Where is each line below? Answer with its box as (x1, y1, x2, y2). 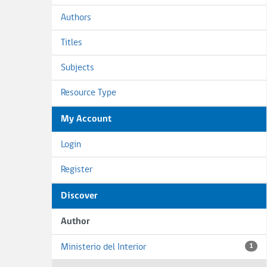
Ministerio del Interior (61, 243, 146, 252)
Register (61, 165, 92, 175)
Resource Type (61, 88, 116, 98)
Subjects (61, 63, 94, 73)
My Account (61, 114, 111, 124)
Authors (61, 13, 91, 23)
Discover (61, 191, 98, 201)
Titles (61, 38, 82, 48)
